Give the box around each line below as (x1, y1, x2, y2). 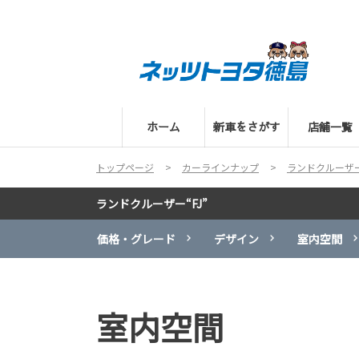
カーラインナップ (182, 159, 259, 174)
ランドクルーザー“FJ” (96, 195, 208, 212)
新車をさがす (213, 118, 280, 135)
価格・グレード (97, 230, 175, 247)
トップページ (96, 159, 154, 174)
